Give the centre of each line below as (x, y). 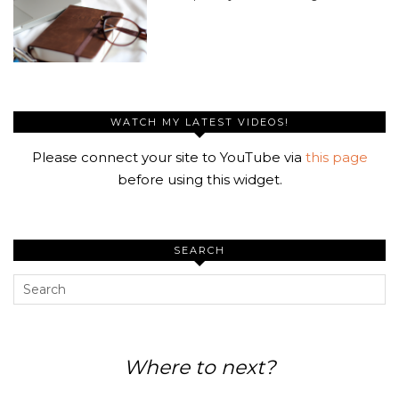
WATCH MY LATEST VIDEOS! (199, 122)
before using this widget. (199, 179)
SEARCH (199, 250)
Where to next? (199, 367)
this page (336, 157)
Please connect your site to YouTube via (168, 157)
